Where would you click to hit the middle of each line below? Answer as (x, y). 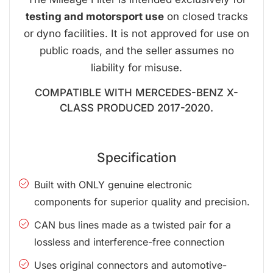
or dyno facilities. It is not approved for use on (136, 33)
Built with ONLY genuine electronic (113, 184)
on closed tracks (206, 16)
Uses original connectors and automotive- (130, 265)
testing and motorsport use (94, 16)
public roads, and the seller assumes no (136, 50)
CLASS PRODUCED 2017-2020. (136, 108)
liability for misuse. (136, 67)
